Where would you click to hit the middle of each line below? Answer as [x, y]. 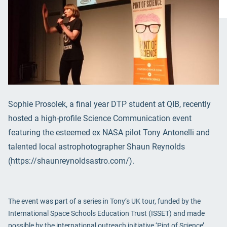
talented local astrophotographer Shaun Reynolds [97, 146]
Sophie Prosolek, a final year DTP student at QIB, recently [109, 104]
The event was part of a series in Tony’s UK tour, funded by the [104, 201]
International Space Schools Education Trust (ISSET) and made [106, 213]
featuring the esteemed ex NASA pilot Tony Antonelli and [109, 132]
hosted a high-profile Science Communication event [100, 118]
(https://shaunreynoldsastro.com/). [71, 161]
